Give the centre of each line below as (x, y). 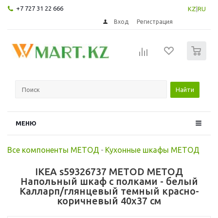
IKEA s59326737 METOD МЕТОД (109, 171)
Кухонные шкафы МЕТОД (152, 150)
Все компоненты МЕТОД (53, 150)
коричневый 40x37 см (109, 200)
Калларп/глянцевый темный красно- (109, 191)
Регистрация (155, 21)
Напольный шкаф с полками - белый (109, 181)
